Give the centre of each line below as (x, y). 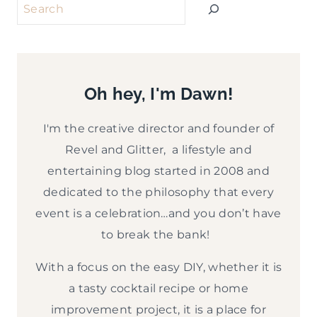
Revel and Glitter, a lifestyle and (158, 150)
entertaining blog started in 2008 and (158, 171)
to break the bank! (158, 235)
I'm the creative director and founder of (158, 129)
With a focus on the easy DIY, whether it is (158, 267)
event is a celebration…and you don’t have (158, 214)
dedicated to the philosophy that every (158, 192)
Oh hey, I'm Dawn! (158, 94)
